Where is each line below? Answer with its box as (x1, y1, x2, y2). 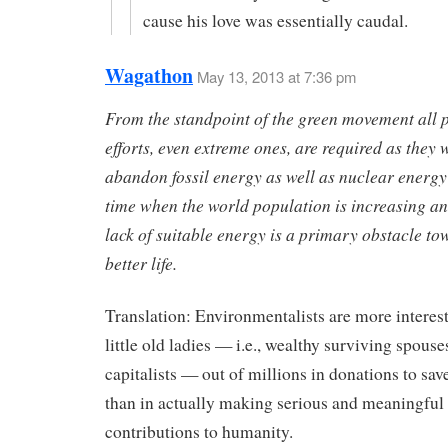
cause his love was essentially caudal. (142, 8, 408, 32)
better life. (105, 250, 177, 275)
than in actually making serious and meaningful (105, 391, 444, 415)
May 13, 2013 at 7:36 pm (197, 65, 356, 87)
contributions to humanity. (105, 420, 293, 444)
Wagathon (105, 60, 193, 90)
